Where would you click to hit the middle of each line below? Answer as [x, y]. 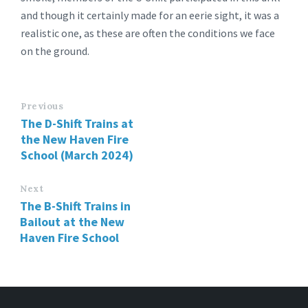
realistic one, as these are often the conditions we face [148, 33]
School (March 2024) [77, 155]
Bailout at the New [72, 222]
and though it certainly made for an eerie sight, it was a [150, 15]
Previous [42, 106]
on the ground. [55, 51]
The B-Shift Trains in [75, 206]
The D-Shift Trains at [77, 123]
